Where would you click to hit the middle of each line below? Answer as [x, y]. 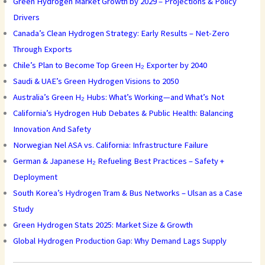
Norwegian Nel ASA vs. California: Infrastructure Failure [111, 145]
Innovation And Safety [52, 129]
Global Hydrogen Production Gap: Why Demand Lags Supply [120, 241]
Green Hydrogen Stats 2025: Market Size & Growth [103, 225]
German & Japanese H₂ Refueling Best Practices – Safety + [119, 161]
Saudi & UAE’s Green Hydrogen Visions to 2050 [96, 81]
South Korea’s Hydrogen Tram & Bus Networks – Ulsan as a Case [128, 193]
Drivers [27, 17]
